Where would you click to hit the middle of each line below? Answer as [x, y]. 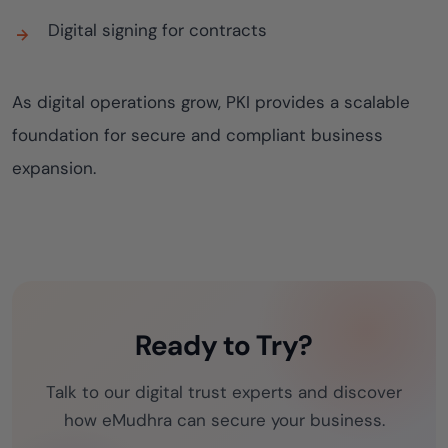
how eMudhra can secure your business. [224, 420]
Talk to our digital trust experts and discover [224, 392]
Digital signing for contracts [157, 30]
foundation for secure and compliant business [197, 135]
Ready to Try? [224, 345]
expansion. [54, 168]
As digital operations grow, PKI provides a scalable [211, 102]
